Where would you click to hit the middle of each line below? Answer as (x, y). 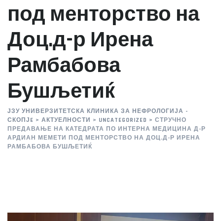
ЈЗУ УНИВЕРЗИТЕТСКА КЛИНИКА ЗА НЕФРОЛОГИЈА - (98, 111)
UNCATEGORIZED (123, 120)
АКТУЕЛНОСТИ (66, 120)
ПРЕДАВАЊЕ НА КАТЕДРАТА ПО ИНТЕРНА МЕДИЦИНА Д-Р (107, 129)
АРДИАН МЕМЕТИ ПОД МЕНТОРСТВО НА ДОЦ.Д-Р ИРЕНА (104, 138)
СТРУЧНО (171, 120)
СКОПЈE (20, 120)
